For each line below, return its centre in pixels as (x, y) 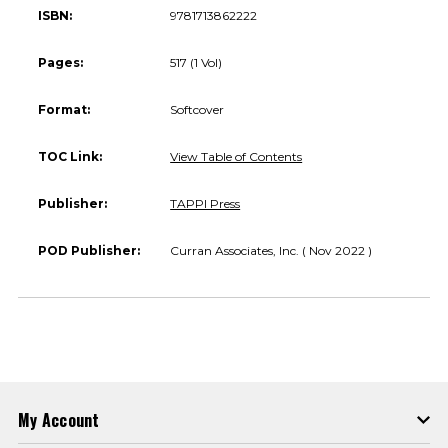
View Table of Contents (236, 156)
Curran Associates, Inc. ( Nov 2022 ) (271, 250)
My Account (59, 420)
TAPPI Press (205, 203)
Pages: (60, 62)
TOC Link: (70, 156)
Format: (64, 109)
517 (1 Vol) (196, 62)
